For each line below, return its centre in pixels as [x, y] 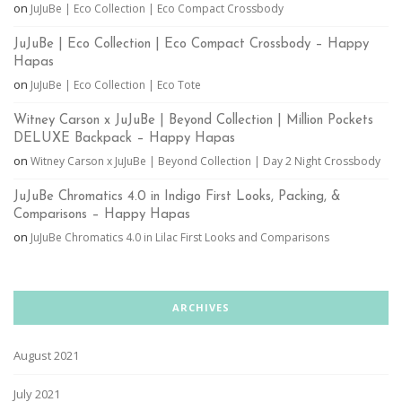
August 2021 [46, 356]
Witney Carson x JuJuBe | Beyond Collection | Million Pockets [193, 121]
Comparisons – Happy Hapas [102, 215]
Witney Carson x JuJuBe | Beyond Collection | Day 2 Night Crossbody [205, 162]
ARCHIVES [201, 308]
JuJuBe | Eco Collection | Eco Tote [116, 85]
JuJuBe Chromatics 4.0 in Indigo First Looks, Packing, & [177, 197]
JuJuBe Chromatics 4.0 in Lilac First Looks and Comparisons [180, 238]
